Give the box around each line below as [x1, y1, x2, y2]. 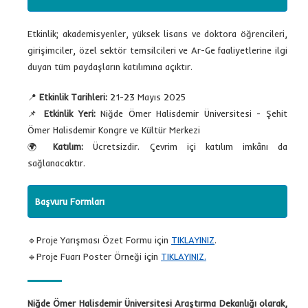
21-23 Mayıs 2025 [107, 91, 186, 102]
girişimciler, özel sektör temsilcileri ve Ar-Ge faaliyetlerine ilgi [27, 44, 287, 56]
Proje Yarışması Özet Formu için [36, 234, 171, 245]
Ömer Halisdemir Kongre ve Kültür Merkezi [27, 124, 200, 135]
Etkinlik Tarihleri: [39, 91, 107, 102]
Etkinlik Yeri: [44, 107, 96, 119]
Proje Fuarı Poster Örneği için [36, 250, 161, 262]
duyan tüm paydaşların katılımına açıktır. [27, 60, 192, 72]
